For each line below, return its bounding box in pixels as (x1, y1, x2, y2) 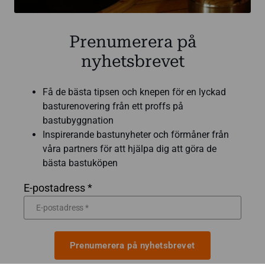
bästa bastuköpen (43, 157, 118, 169)
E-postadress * (24, 181, 92, 194)
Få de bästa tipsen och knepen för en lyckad (43, 86, 226, 98)
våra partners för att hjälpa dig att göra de (43, 143, 216, 154)
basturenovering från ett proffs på (43, 100, 183, 112)
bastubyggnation (43, 114, 114, 126)
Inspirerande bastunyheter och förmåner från (43, 128, 229, 140)
